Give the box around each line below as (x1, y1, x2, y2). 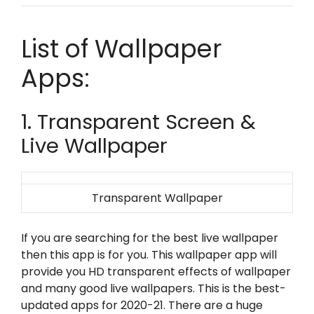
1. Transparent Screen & (21, 108, 256, 136)
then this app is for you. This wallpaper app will (21, 247, 277, 263)
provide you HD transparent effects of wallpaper (21, 264, 291, 280)
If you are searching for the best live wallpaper (21, 230, 278, 246)
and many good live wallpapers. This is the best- (21, 280, 286, 296)
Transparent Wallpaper (91, 190, 223, 206)
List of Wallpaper (21, 32, 221, 66)
